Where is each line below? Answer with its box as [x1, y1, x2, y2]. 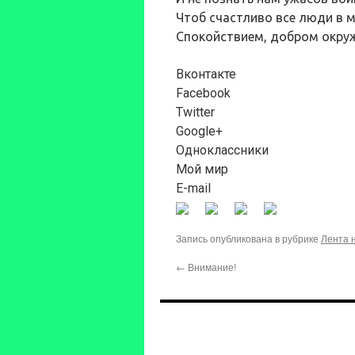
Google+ [176, 124, 223, 139]
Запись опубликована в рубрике [176, 231, 321, 245]
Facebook [176, 86, 231, 101]
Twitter [176, 105, 215, 120]
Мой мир [176, 162, 228, 177]
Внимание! [185, 260, 236, 273]
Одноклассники [176, 143, 269, 158]
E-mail [176, 181, 211, 196]
